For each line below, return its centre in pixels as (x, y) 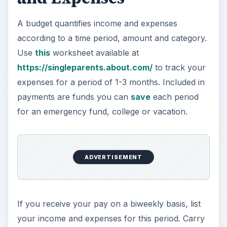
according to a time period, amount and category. (112, 38)
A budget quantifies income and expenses (97, 24)
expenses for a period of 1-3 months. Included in (111, 82)
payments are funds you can (74, 97)
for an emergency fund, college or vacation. (102, 112)
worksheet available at (94, 53)
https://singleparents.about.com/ (85, 68)
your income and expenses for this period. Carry (111, 218)
